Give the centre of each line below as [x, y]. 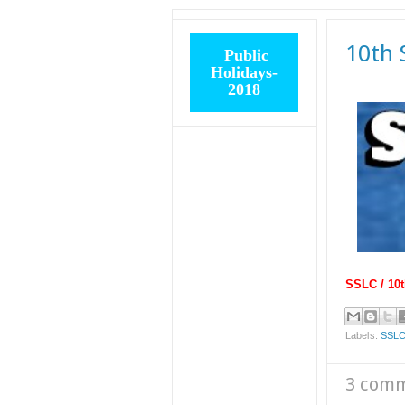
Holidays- [244, 72]
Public [244, 55]
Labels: [363, 335]
